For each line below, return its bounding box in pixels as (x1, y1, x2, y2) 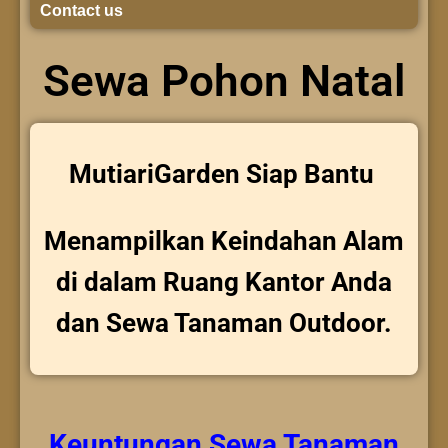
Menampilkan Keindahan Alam (44, 225, 404, 256)
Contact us (40, 2, 123, 20)
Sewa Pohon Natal (43, 55, 405, 108)
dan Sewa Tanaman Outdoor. (56, 307, 392, 338)
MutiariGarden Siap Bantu (68, 159, 380, 190)
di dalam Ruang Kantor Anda (56, 266, 392, 297)
